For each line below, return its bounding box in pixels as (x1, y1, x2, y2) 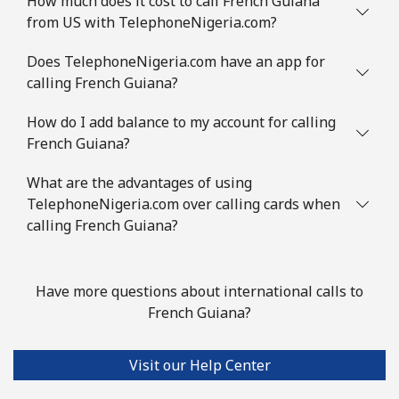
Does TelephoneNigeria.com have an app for (27, 51, 325, 71)
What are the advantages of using (27, 172, 252, 192)
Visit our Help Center (128, 354, 271, 375)
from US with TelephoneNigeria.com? (27, 12, 277, 32)
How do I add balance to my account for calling (27, 111, 336, 132)
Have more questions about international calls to (36, 281, 363, 301)
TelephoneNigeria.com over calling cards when (27, 193, 340, 214)
